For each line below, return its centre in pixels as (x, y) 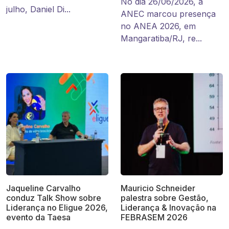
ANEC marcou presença (168, 14)
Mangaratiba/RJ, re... (161, 39)
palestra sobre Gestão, (165, 198)
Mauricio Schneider (158, 188)
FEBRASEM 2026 (154, 217)
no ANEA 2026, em (158, 26)
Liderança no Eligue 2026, (57, 208)
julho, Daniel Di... (38, 9)
